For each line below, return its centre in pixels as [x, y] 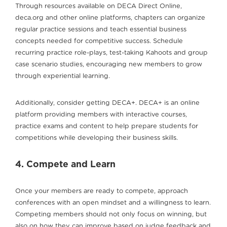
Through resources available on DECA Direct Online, [99, 7]
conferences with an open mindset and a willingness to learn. [113, 203]
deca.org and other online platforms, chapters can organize [110, 18]
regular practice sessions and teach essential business [101, 30]
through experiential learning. [63, 77]
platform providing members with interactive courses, [101, 115]
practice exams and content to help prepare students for [107, 127]
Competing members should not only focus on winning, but [111, 215]
